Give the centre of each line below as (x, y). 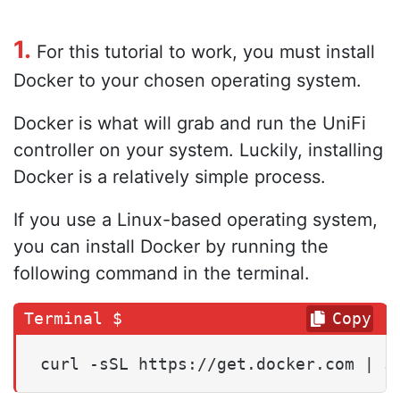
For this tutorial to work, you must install (203, 51)
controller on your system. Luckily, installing (198, 150)
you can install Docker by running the (171, 246)
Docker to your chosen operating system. (187, 80)
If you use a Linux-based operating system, (196, 219)
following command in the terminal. (162, 273)
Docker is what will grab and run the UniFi (190, 123)
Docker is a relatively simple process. (170, 176)
